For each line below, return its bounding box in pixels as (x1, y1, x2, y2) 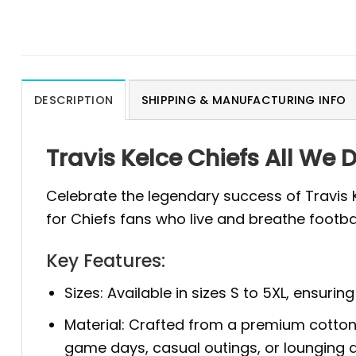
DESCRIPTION (34, 91, 114, 108)
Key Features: (46, 247, 165, 273)
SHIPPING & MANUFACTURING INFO (141, 91, 346, 108)
